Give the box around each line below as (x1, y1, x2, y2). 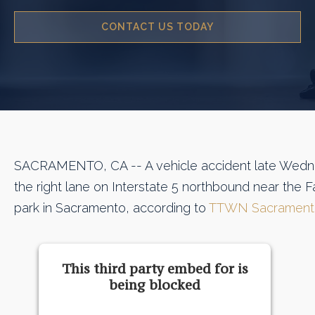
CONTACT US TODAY (101, 21, 214, 33)
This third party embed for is (61, 259, 248, 277)
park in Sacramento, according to (14, 200, 209, 215)
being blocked (109, 276, 200, 293)
